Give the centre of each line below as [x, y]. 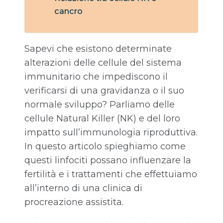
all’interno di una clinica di [83, 188]
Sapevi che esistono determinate [98, 49]
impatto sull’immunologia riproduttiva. [111, 133]
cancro [68, 11]
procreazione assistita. [74, 202]
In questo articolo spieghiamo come [105, 147]
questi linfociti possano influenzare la [108, 161]
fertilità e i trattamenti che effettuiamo [111, 174]
